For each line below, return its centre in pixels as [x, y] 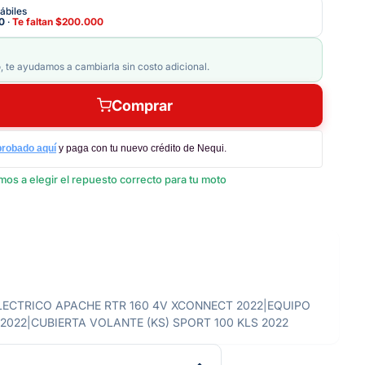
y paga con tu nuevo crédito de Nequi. [143, 149]
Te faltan [34, 21]
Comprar [142, 105]
